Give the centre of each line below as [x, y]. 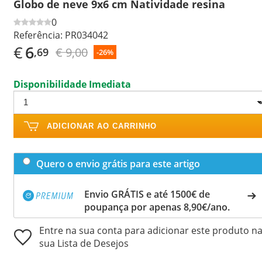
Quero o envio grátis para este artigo [118, 163]
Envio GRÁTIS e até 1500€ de [147, 194]
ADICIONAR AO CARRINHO [102, 126]
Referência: [38, 35]
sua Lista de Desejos [84, 243]
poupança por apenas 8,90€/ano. [157, 207]
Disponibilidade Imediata [72, 84]
